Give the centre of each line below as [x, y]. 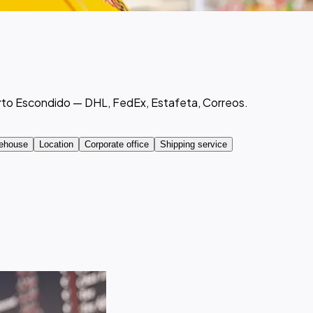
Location [56, 144]
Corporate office [117, 144]
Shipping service [194, 144]
